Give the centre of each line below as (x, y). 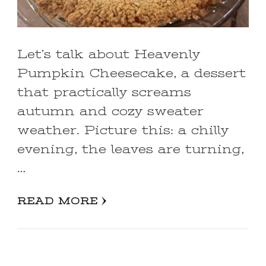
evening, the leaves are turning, (131, 149)
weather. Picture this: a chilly (123, 130)
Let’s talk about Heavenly (109, 54)
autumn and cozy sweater (110, 111)
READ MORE (58, 201)
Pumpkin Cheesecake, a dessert (132, 73)
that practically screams (104, 92)
